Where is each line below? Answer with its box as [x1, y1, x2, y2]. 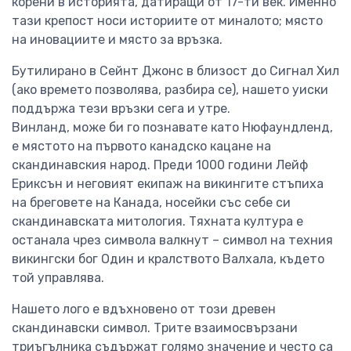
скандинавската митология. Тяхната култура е [12, 214, 303, 230]
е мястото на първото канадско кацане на [12, 139, 271, 154]
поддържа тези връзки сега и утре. [12, 101, 230, 117]
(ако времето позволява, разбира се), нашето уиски [12, 82, 328, 98]
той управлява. [12, 270, 104, 286]
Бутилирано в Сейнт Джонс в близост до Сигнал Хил [12, 63, 339, 79]
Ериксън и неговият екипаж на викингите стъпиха [12, 176, 324, 192]
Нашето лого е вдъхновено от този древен [12, 302, 276, 317]
